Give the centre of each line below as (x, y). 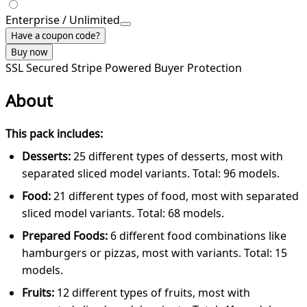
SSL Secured (38, 67)
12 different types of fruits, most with (152, 292)
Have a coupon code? (56, 35)
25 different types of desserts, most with (177, 156)
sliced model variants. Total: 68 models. (123, 213)
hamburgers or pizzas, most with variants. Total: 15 (155, 253)
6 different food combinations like (197, 235)
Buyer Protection (198, 67)
